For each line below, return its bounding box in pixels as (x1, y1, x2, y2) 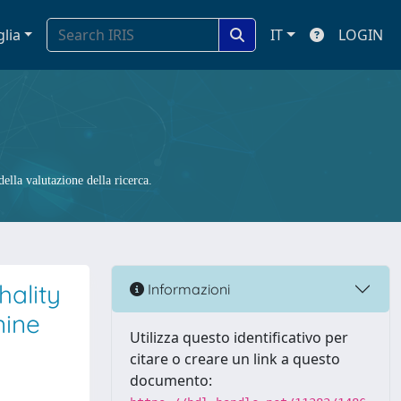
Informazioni (144, 279, 230, 298)
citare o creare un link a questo (130, 349, 340, 369)
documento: (130, 371, 212, 390)
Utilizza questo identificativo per (130, 328, 348, 347)
